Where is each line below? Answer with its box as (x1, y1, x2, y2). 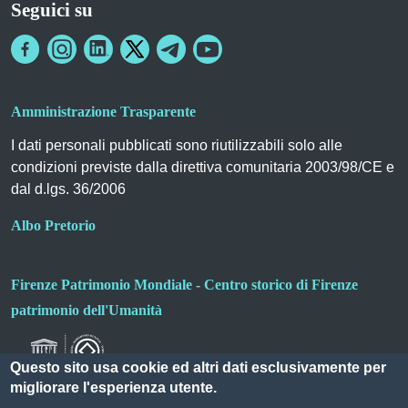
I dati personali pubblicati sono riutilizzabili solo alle (11, 137, 342, 153)
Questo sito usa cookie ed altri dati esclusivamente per (10, 360, 387, 375)
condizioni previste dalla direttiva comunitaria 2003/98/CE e (11, 158, 394, 175)
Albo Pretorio (11, 217, 96, 233)
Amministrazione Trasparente (11, 103, 196, 119)
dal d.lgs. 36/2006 (11, 180, 126, 197)
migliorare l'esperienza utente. (10, 380, 218, 395)
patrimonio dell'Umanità (11, 301, 162, 318)
